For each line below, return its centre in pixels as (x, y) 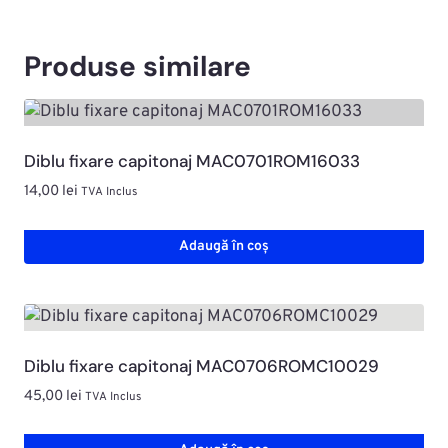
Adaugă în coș (224, 246)
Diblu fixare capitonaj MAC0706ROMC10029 (201, 365)
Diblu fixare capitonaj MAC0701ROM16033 (192, 161)
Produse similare (137, 67)
